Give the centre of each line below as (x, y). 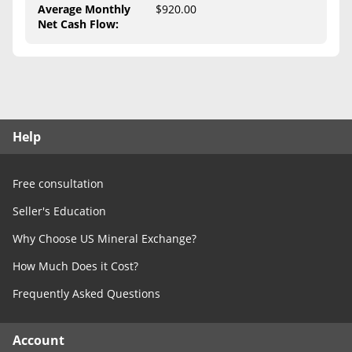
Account (38, 340)
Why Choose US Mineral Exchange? (104, 238)
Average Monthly (84, 9)
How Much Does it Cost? (75, 266)
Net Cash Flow (77, 24)
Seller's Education (59, 211)
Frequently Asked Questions (86, 293)
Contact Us (82, 41)
